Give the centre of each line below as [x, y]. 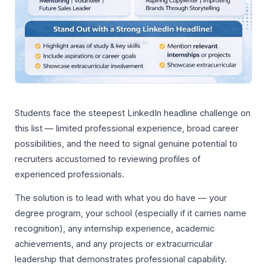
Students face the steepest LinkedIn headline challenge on [133, 113]
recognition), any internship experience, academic [115, 229]
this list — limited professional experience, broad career [127, 128]
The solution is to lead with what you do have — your [121, 198]
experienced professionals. [70, 174]
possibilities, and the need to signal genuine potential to [126, 143]
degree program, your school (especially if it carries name [131, 214]
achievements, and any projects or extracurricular [114, 244]
